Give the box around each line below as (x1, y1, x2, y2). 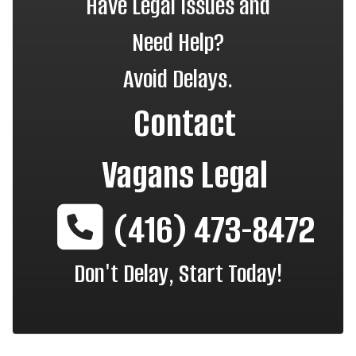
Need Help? (132, 25, 224, 60)
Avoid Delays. (123, 62, 233, 97)
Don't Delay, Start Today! (74, 257, 282, 292)
